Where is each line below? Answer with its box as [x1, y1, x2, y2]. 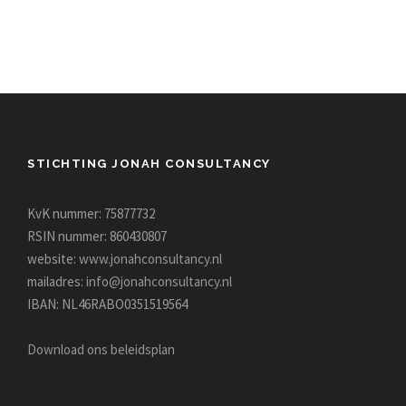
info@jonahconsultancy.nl [86, 272, 232, 290]
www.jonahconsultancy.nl [79, 249, 222, 267]
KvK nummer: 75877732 [27, 204, 155, 222]
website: [27, 249, 79, 267]
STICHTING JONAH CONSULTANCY [27, 156, 271, 170]
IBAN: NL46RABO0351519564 [27, 295, 188, 313]
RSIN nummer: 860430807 [27, 227, 167, 245]
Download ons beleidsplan [27, 340, 175, 358]
